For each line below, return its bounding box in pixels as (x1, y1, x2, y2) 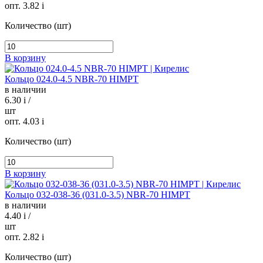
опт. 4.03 (5, 116, 42, 127)
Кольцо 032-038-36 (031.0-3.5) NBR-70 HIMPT (5, 190, 190, 200)
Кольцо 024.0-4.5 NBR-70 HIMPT (5, 74, 139, 85)
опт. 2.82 (5, 232, 42, 242)
